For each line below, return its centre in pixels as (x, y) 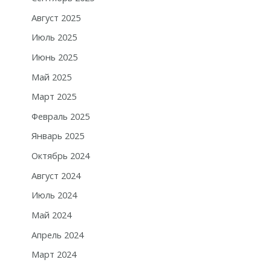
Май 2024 (51, 215)
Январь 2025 (57, 136)
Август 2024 (56, 175)
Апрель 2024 (57, 234)
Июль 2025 (54, 37)
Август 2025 (56, 17)
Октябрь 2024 (60, 156)
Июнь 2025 (54, 57)
